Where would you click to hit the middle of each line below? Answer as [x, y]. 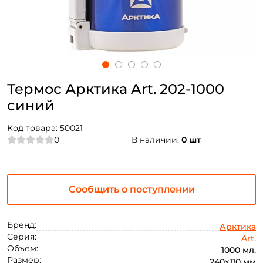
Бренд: [22, 225]
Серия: [22, 237]
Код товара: [33, 128]
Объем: [23, 249]
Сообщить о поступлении [131, 190]
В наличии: [156, 140]
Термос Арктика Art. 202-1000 [116, 89]
